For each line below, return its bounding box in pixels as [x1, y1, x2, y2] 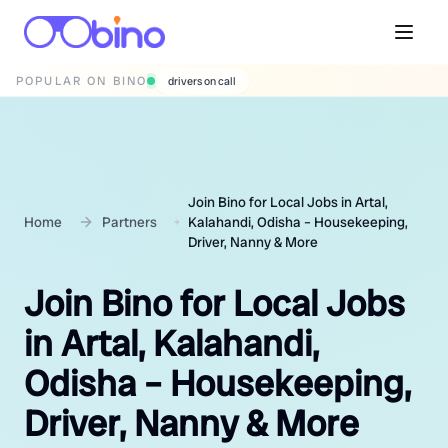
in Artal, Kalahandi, [24, 320, 319, 367]
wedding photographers [168, 73, 283, 88]
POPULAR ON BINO [16, 72, 148, 89]
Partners [102, 213, 157, 231]
